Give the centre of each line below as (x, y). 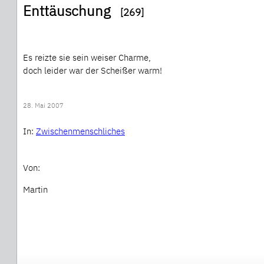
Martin (35, 190)
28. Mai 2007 (43, 106)
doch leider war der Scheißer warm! (93, 71)
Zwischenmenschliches (80, 131)
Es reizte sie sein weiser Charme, (87, 58)
